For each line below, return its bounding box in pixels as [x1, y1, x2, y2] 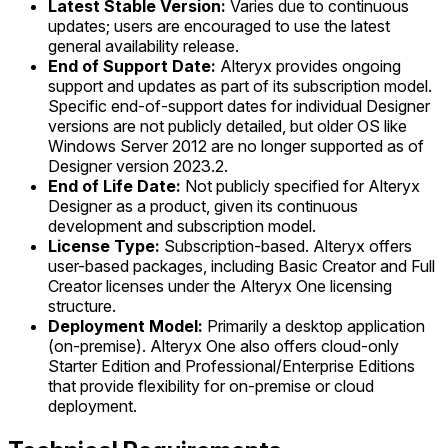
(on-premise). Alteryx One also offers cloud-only [48, 335, 399, 356]
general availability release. [48, 35, 239, 56]
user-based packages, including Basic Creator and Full [48, 255, 435, 276]
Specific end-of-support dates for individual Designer [48, 95, 430, 116]
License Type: [48, 235, 160, 256]
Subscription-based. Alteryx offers [160, 235, 412, 256]
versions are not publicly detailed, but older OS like [48, 115, 407, 136]
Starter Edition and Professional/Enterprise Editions [48, 355, 415, 376]
